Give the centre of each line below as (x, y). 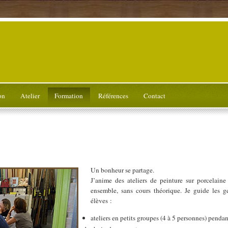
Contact (154, 95)
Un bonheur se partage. (123, 170)
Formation (69, 95)
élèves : (102, 200)
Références (113, 95)
